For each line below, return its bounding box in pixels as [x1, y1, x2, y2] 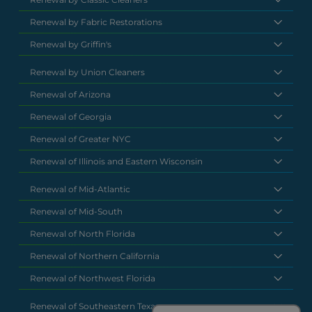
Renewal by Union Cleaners [30, 66, 146, 77]
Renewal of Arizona [30, 88, 111, 100]
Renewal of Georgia [30, 111, 112, 122]
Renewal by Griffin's [30, 38, 112, 49]
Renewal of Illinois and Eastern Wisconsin [30, 155, 203, 166]
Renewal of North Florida [30, 228, 136, 239]
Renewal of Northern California [30, 250, 160, 261]
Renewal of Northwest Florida [30, 272, 156, 283]
